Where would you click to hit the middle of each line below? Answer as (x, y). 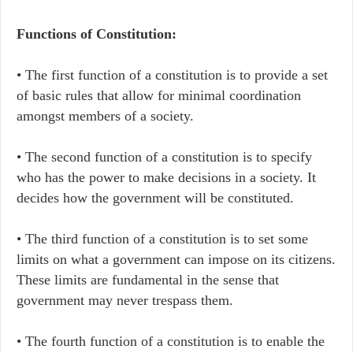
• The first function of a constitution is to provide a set (172, 75)
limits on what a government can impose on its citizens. (176, 259)
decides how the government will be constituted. (155, 198)
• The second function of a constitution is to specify (164, 157)
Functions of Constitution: (97, 34)
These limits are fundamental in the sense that (148, 280)
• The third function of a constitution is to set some (162, 239)
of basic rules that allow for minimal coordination (159, 95)
